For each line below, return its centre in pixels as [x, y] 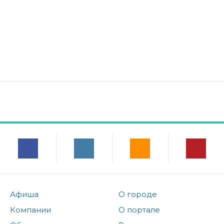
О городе [137, 194]
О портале [139, 209]
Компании [30, 209]
